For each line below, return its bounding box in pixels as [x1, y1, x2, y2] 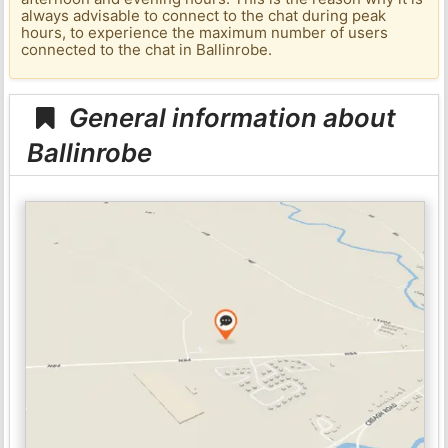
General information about [63, 101, 397, 133]
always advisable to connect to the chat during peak [21, 6, 387, 26]
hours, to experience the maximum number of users [21, 23, 389, 43]
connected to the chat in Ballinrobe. [21, 40, 273, 60]
